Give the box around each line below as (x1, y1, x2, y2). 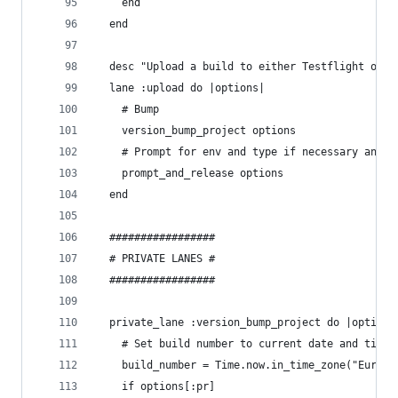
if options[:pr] (97, 380, 215, 393)
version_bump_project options (97, 124, 296, 137)
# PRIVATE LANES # (97, 252, 215, 265)
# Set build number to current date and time (97, 338, 389, 350)
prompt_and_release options (97, 167, 283, 179)
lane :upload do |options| (97, 82, 265, 94)
